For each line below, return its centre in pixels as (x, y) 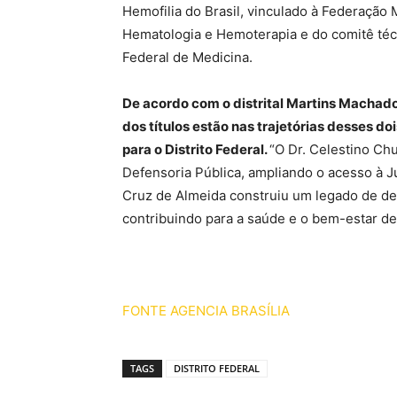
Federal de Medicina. (187, 57)
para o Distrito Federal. (196, 149)
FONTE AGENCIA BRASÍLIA (206, 311)
